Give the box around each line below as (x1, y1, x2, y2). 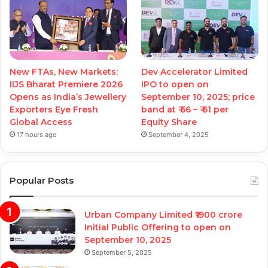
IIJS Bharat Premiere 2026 (10, 78, 123, 90)
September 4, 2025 (148, 130, 209, 139)
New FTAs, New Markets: (10, 66, 118, 77)
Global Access (10, 116, 72, 127)
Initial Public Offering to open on (84, 221, 231, 233)
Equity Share (141, 116, 197, 127)
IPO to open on (141, 78, 209, 90)
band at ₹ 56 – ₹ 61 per (141, 103, 229, 115)
